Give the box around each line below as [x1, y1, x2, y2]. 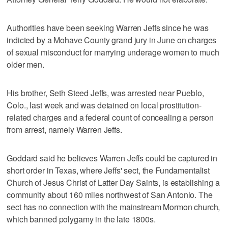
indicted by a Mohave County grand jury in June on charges [7, 34, 217, 46]
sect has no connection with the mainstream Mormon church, [7, 201, 220, 213]
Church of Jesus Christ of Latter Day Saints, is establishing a [7, 176, 220, 188]
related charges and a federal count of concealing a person [7, 111, 214, 123]
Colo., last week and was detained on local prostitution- [7, 99, 202, 111]
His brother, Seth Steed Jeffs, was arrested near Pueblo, [7, 87, 204, 99]
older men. [7, 58, 44, 70]
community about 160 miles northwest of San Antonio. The [7, 188, 213, 201]
